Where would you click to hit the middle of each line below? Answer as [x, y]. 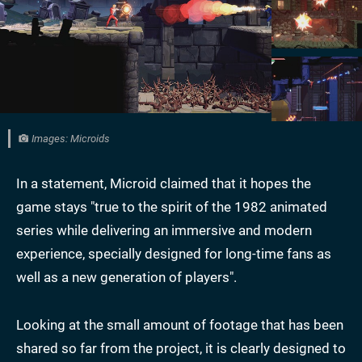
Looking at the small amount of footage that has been [180, 325]
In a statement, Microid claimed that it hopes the [164, 184]
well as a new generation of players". [126, 278]
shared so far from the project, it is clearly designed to [181, 349]
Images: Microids [69, 139]
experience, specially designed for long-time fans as [174, 254]
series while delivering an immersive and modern [164, 231]
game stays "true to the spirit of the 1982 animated [172, 207]
